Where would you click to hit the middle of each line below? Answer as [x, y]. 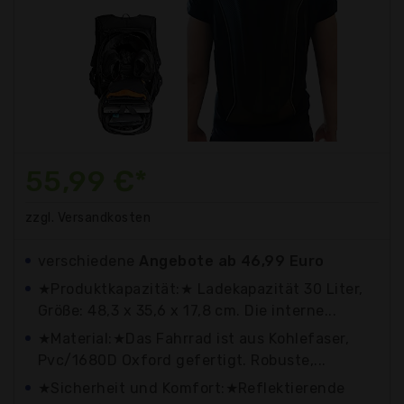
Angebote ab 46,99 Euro [232, 261]
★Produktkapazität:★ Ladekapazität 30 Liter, [201, 289]
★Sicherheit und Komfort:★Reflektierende [192, 388]
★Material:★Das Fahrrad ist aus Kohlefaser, [194, 338]
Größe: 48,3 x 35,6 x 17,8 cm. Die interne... [188, 310]
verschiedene [89, 261]
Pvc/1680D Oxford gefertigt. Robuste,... [182, 360]
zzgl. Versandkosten [88, 217]
